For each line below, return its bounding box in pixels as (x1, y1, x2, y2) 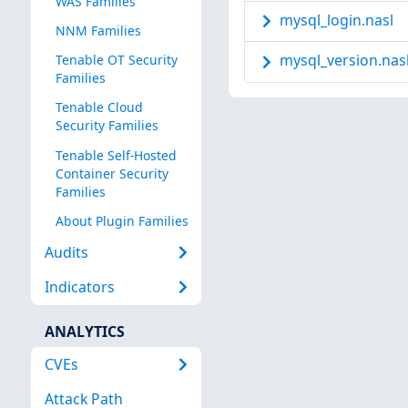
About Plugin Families (55, 211, 189, 229)
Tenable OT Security (55, 51, 178, 69)
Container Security (55, 164, 168, 182)
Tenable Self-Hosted (55, 146, 177, 164)
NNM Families (55, 22, 141, 40)
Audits (44, 242, 88, 263)
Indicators (44, 277, 115, 298)
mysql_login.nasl (279, 10, 393, 31)
